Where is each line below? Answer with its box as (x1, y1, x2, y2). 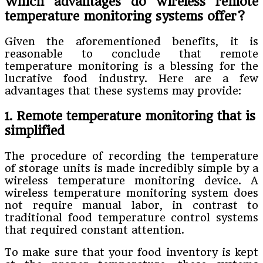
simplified (5, 123, 65, 138)
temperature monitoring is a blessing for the (5, 59, 258, 72)
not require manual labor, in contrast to (5, 198, 258, 211)
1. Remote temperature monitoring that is (5, 108, 255, 123)
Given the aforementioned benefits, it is (5, 35, 258, 48)
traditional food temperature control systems (5, 211, 258, 224)
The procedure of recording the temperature (5, 149, 258, 162)
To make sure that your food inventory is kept (5, 245, 258, 258)
